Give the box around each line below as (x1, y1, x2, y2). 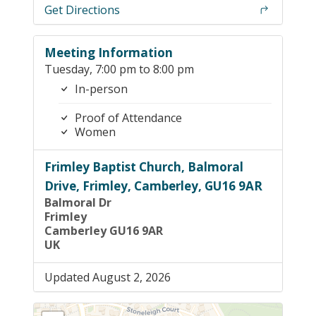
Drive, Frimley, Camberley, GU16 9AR (44, 178, 262, 194)
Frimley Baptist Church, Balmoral (44, 159, 243, 175)
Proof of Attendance (72, 110, 182, 126)
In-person (72, 81, 128, 97)
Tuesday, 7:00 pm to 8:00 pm (44, 61, 194, 77)
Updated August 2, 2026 (44, 269, 171, 285)
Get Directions (44, 2, 120, 18)
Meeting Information (44, 44, 173, 61)
